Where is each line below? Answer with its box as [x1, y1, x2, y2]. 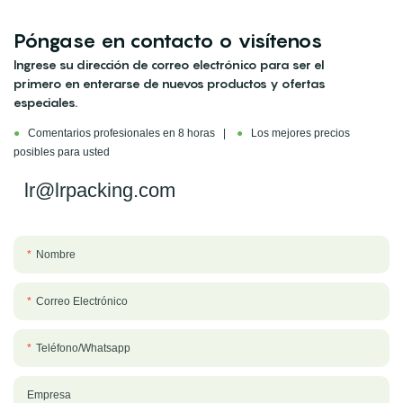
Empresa [27, 388, 71, 401]
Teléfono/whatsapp [36, 341, 130, 354]
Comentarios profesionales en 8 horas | [22, 127, 234, 140]
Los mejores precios [246, 127, 350, 140]
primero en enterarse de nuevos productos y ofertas [13, 75, 326, 91]
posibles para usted [13, 146, 110, 159]
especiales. [13, 94, 77, 110]
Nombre [36, 247, 76, 261]
